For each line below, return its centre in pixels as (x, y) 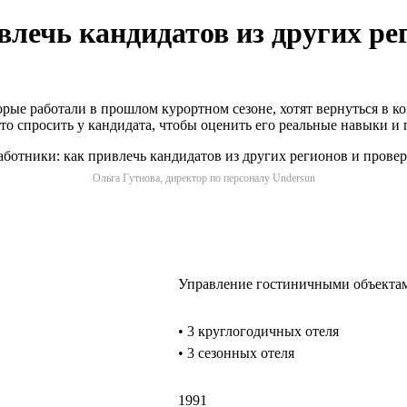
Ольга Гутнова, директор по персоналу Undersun (203, 178)
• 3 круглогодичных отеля (258, 331)
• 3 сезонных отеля (236, 352)
